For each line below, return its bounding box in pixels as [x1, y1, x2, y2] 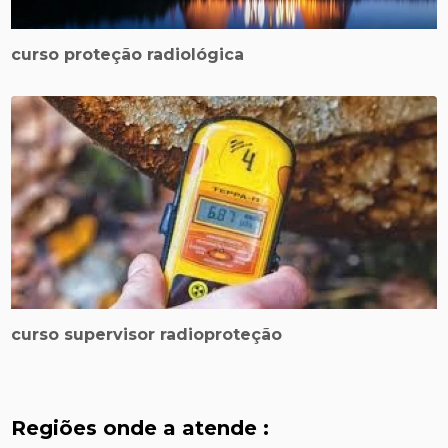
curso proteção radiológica [11, 45, 245, 65]
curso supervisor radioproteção [11, 325, 283, 345]
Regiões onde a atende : [11, 416, 270, 441]
